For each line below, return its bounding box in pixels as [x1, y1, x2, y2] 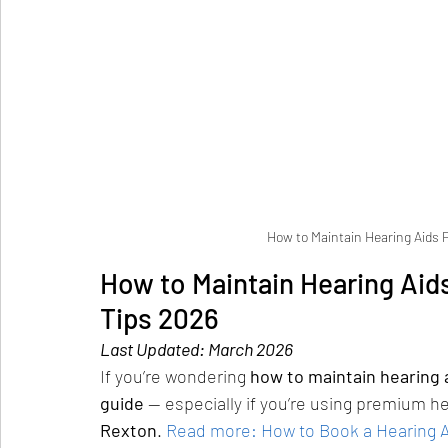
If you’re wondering [100, 365, 250, 388]
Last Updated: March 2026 [100, 338, 293, 361]
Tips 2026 [100, 301, 219, 336]
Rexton [100, 419, 157, 442]
